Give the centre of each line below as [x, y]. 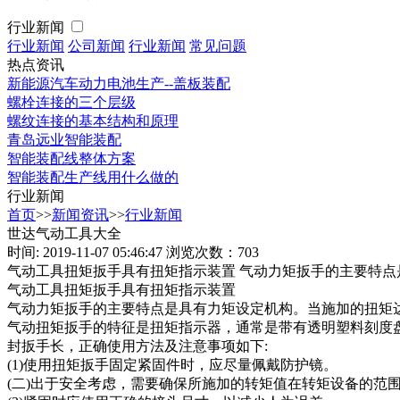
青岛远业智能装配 [64, 140]
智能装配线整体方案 [71, 158]
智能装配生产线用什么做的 [93, 177]
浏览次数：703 [212, 252]
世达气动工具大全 [64, 233]
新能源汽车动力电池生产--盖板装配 [119, 83]
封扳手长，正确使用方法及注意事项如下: [137, 346]
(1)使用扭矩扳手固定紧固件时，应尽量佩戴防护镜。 [172, 365]
